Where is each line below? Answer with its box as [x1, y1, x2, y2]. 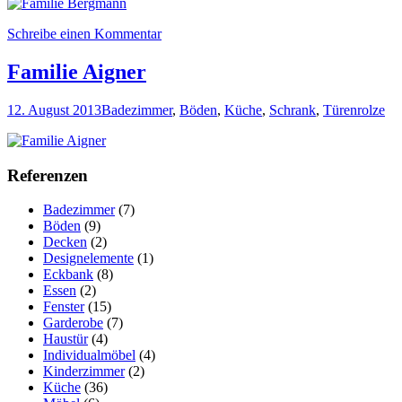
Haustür [43, 331, 88, 347]
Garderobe [43, 315, 103, 331]
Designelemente [43, 250, 134, 267]
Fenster [43, 299, 84, 315]
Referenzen [7, 165, 88, 185]
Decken [43, 234, 87, 250]
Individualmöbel [43, 347, 135, 363]
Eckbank [43, 267, 93, 283]
